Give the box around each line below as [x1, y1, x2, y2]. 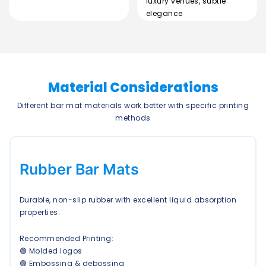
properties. [20, 207, 61, 217]
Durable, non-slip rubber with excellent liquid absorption [20, 194, 237, 205]
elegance [145, 8, 183, 18]
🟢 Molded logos [20, 245, 83, 256]
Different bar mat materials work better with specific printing [17, 100, 249, 110]
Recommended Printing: [20, 233, 114, 243]
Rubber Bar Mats [20, 160, 139, 178]
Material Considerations [47, 78, 218, 97]
